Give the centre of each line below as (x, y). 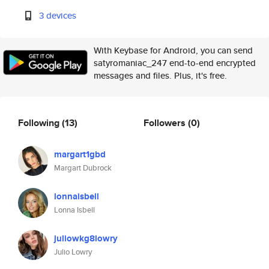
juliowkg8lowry (86, 238)
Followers (166, 122)
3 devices (58, 15)
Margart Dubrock (83, 168)
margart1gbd (80, 154)
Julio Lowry (73, 252)
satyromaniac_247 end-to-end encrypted (175, 63)
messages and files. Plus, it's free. (160, 75)
